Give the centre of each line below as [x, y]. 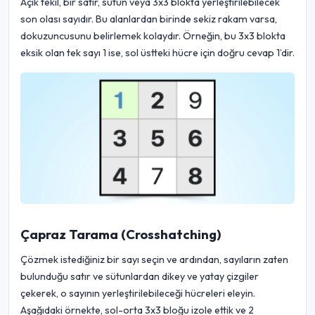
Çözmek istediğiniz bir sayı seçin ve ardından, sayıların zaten [154, 260]
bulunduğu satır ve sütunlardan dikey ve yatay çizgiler [140, 277]
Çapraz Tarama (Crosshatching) [121, 235]
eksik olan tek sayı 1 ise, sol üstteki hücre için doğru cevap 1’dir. [157, 53]
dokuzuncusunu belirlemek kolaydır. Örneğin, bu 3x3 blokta [153, 36]
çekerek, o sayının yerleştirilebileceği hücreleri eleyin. [138, 294]
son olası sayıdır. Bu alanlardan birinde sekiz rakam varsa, [149, 19]
